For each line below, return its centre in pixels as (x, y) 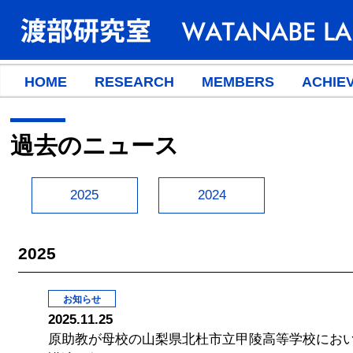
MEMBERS (238, 82)
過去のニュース (95, 145)
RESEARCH (134, 82)
